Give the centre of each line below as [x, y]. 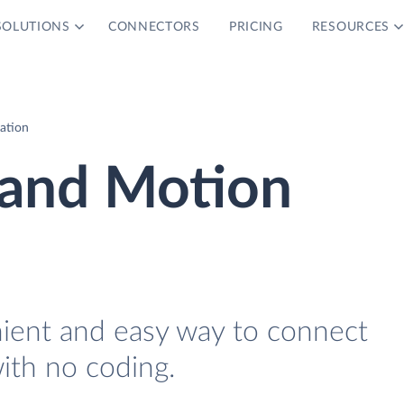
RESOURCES [351, 27]
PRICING [256, 27]
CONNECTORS [154, 27]
